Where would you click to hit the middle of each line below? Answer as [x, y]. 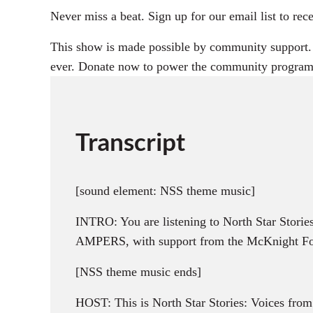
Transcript [131, 141]
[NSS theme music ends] [138, 272]
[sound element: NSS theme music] [165, 191]
